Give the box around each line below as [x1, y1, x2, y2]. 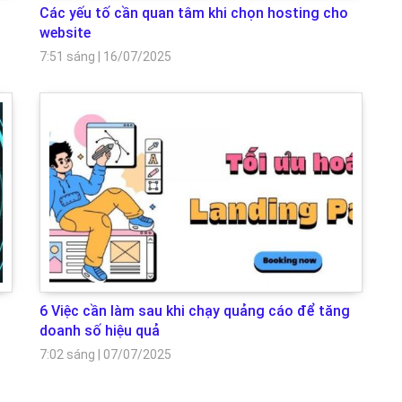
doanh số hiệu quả [39, 321, 160, 339]
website [39, 24, 91, 42]
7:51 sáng [39, 49, 95, 65]
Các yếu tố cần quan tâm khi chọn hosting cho [39, 4, 348, 22]
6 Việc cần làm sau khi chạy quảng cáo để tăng [39, 301, 350, 319]
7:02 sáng [39, 346, 95, 362]
